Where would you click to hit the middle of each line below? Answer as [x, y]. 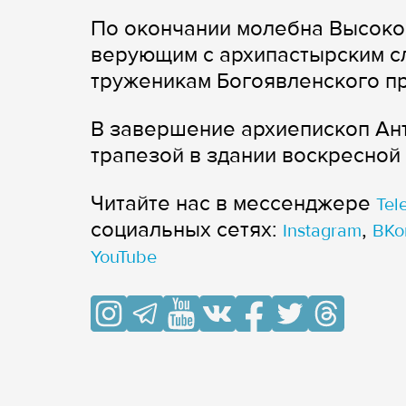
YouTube [124, 257]
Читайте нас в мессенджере [233, 203]
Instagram [322, 231]
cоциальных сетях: [187, 229]
